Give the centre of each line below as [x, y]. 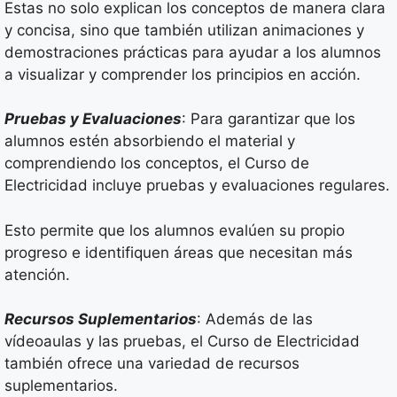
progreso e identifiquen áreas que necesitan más [179, 252]
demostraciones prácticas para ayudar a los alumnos [193, 52]
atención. [37, 274]
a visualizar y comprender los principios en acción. [183, 74]
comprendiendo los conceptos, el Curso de [157, 163]
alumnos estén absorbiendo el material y [150, 141]
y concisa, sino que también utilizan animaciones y [184, 30]
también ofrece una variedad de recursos [152, 364]
